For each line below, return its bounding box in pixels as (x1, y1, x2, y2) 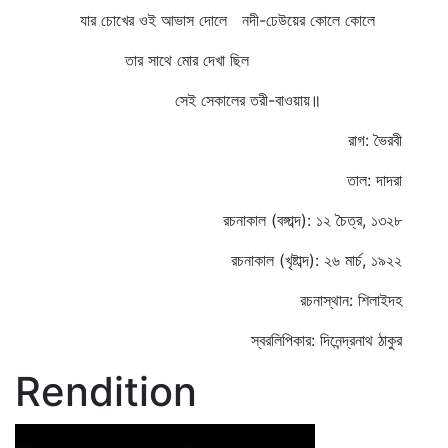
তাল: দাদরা (347, 170, 402, 190)
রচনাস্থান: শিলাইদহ (300, 290, 402, 310)
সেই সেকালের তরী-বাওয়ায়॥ (30, 90, 321, 110)
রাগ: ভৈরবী (348, 130, 402, 150)
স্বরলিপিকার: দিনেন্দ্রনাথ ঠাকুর (251, 330, 402, 350)
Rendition (15, 367, 197, 416)
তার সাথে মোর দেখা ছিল (30, 50, 249, 70)
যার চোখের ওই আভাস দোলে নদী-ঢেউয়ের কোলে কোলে (30, 10, 375, 30)
